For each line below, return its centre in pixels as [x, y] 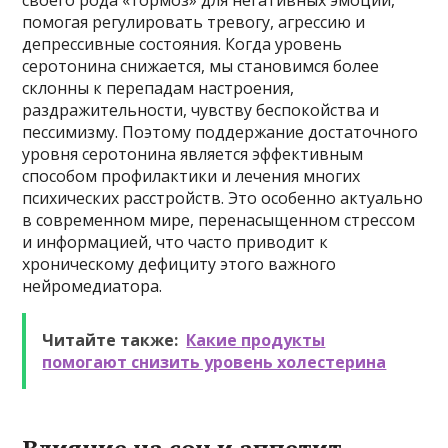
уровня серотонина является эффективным [193, 154]
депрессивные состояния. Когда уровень [182, 44]
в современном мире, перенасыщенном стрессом [219, 220]
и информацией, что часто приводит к [175, 242]
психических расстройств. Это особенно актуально [223, 198]
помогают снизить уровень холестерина [214, 362]
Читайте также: [110, 340]
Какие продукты [256, 340]
